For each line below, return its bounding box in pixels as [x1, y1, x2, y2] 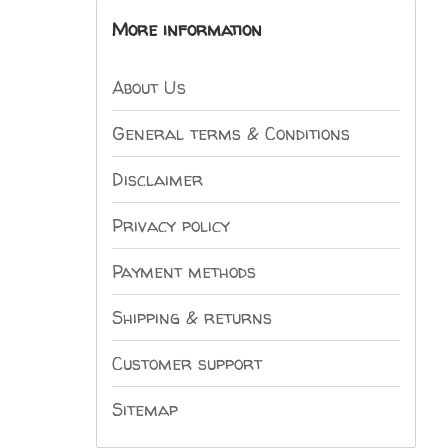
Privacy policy [112, 212, 230, 238]
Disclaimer [112, 166, 203, 192]
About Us [112, 74, 186, 100]
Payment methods [112, 258, 256, 284]
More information [112, 16, 262, 42]
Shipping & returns [112, 304, 272, 330]
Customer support [112, 350, 262, 376]
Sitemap [112, 396, 178, 422]
